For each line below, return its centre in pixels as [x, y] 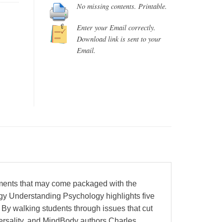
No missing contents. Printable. [122, 6]
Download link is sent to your [119, 39]
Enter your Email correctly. [116, 28]
